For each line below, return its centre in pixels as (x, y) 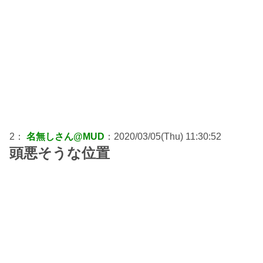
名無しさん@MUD (65, 137)
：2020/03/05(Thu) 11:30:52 (163, 137)
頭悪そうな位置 (60, 153)
